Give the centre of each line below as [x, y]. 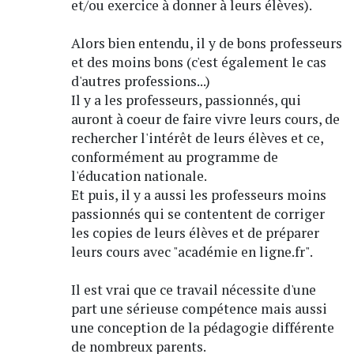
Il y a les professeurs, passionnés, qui [186, 100]
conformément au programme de [174, 156]
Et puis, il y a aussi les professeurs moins [198, 194]
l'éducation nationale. [139, 175]
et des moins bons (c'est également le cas [198, 62]
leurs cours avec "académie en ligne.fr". [192, 251]
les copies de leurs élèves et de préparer [195, 232]
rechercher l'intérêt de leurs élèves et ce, [197, 137]
